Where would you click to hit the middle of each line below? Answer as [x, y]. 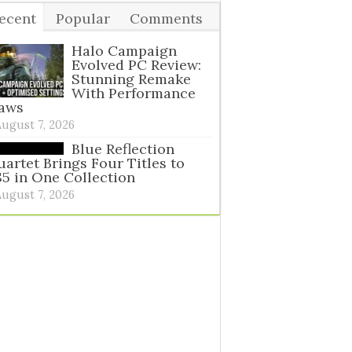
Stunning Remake [131, 79]
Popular [83, 18]
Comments [166, 18]
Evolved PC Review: [136, 65]
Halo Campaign [124, 51]
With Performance [134, 93]
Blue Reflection [123, 149]
